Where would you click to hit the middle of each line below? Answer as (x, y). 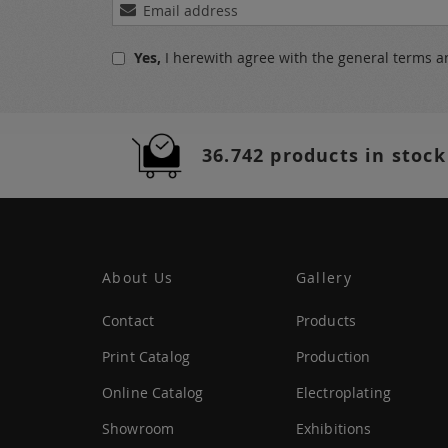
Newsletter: (149, 82)
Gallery (323, 277)
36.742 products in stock (324, 155)
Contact (128, 320)
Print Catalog (146, 356)
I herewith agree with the (251, 57)
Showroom (138, 428)
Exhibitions (333, 428)
